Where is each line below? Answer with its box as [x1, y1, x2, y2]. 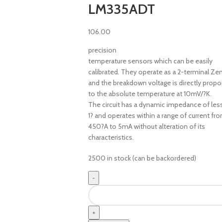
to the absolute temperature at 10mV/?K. [88, 89, 212, 98]
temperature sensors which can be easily [88, 56, 213, 65]
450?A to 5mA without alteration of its [88, 122, 205, 131]
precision [88, 46, 116, 55]
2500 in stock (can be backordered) [88, 154, 196, 163]
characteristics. [88, 133, 134, 142]
